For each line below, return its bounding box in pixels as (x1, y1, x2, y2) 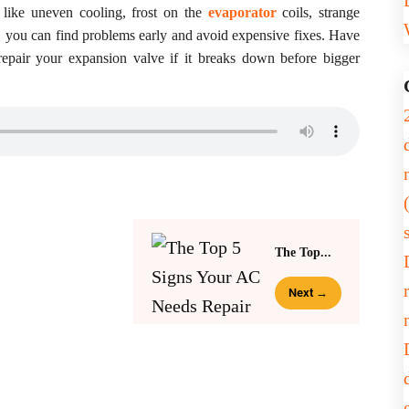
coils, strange (276, 5, 361, 20)
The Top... (275, 246, 331, 259)
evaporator (207, 5, 277, 20)
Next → (288, 286, 328, 299)
